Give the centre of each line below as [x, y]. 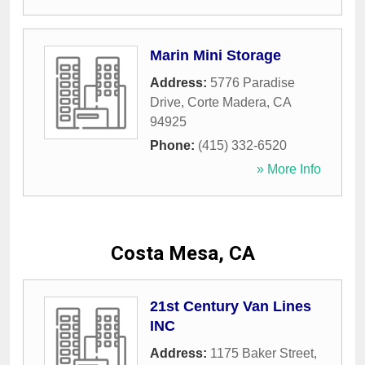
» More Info [289, 169]
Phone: [174, 146]
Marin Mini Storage [215, 56]
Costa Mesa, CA [182, 254]
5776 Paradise [253, 83]
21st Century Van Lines [231, 307]
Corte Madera [227, 103]
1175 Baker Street [262, 354]
